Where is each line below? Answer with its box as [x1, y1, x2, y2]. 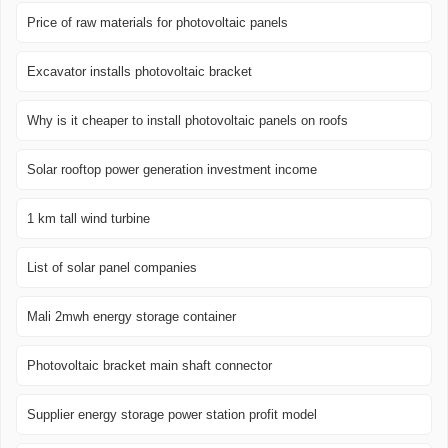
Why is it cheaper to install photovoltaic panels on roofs [27, 113, 348, 129]
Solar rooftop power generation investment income [27, 162, 317, 178]
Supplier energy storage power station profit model [27, 407, 317, 423]
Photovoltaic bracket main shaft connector [27, 358, 272, 374]
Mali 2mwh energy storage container [27, 309, 236, 325]
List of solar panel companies [27, 260, 197, 276]
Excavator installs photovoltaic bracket [27, 64, 252, 80]
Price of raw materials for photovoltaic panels [27, 15, 288, 31]
